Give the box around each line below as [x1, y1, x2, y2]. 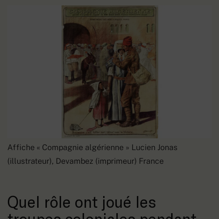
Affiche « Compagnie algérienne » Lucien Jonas [7, 142, 177, 152]
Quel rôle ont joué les [7, 192, 156, 211]
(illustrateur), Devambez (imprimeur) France [7, 156, 164, 166]
